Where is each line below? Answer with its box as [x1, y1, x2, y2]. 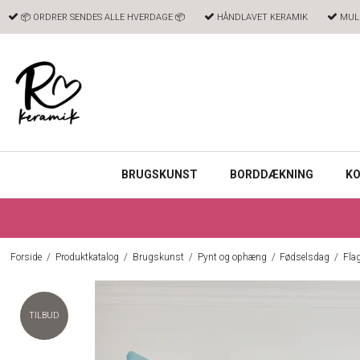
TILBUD [29, 310, 59, 321]
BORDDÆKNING [230, 167, 313, 181]
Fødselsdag [280, 252, 330, 264]
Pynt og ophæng [197, 252, 267, 264]
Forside [10, 252, 42, 264]
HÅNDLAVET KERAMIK [215, 12, 308, 22]
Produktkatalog [55, 252, 119, 264]
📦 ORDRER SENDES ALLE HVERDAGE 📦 [18, 12, 185, 22]
